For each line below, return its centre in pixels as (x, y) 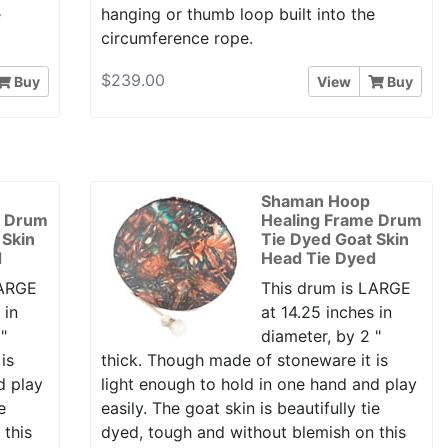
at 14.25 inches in (326, 312)
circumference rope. (176, 37)
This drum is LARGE (335, 288)
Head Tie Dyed (318, 258)
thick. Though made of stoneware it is (244, 360)
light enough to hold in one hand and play (258, 384)
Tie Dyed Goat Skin (334, 239)
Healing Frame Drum (341, 220)
